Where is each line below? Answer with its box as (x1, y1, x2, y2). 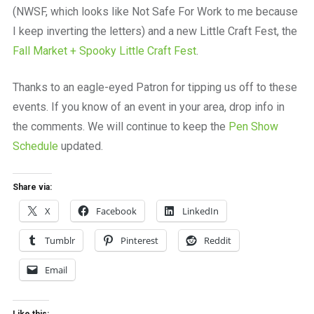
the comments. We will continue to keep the (12, 119, 228, 133)
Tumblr (44, 233, 75, 247)
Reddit (203, 233, 231, 247)
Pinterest (120, 233, 158, 247)
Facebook (95, 204, 137, 217)
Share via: (12, 182, 52, 192)
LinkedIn (182, 204, 219, 217)
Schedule (12, 139, 58, 153)
